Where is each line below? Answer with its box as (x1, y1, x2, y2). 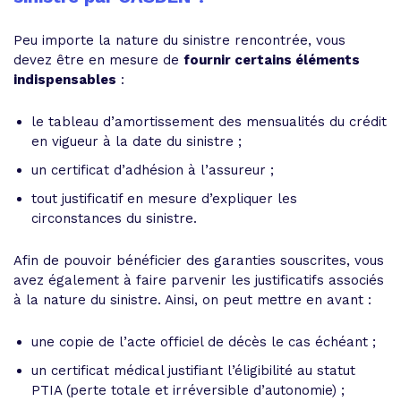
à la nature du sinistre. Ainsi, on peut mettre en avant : (13, 292, 371, 308)
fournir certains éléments (183, 52, 360, 68)
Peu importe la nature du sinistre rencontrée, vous (13, 32, 346, 48)
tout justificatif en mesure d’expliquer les (31, 191, 297, 207)
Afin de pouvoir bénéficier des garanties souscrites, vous (13, 252, 384, 269)
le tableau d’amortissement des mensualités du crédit (31, 114, 387, 130)
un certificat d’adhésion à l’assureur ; (31, 162, 274, 178)
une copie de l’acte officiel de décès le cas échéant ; (31, 334, 376, 350)
